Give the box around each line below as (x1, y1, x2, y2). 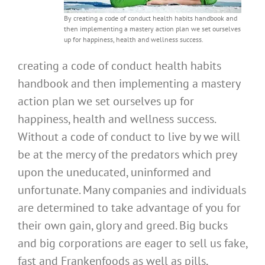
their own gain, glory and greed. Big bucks (18, 218, 228, 234)
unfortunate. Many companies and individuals (18, 182, 246, 198)
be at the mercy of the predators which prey (18, 147, 237, 163)
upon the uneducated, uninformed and (18, 164, 211, 180)
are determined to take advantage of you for (18, 200, 241, 216)
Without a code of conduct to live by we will (18, 129, 240, 145)
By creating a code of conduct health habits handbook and (64, 14, 237, 23)
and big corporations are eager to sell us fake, (18, 235, 247, 251)
